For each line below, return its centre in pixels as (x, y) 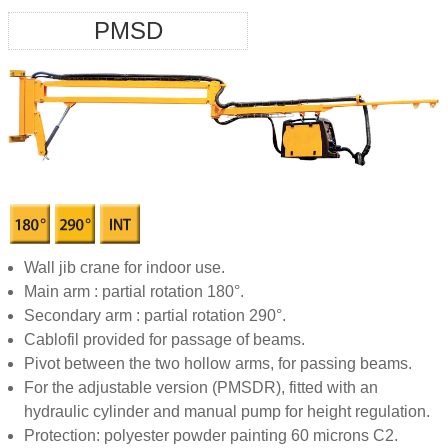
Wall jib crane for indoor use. (124, 268)
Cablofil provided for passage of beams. (164, 340)
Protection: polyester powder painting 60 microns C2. (211, 436)
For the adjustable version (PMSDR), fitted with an (201, 388)
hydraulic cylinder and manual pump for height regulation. (227, 412)
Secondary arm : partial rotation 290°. (155, 316)
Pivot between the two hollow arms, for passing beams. (218, 364)
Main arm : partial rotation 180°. (134, 292)
